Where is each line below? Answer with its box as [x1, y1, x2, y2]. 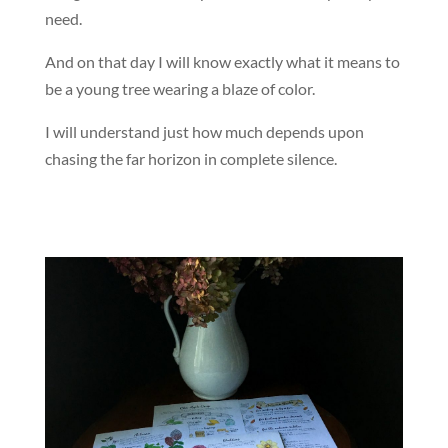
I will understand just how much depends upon [44, 121, 364, 141]
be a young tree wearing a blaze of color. [44, 78, 315, 98]
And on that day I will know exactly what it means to [44, 51, 400, 71]
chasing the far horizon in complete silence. [44, 148, 337, 168]
